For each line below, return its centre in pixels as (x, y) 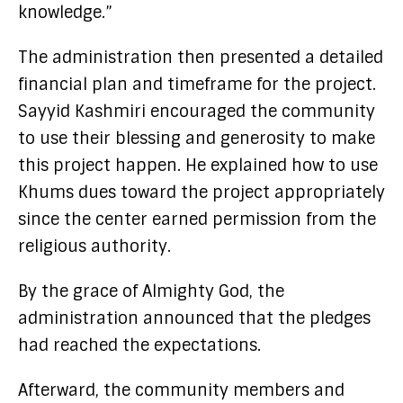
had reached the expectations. (142, 345)
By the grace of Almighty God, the (151, 291)
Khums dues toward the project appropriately (201, 192)
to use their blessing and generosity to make (197, 138)
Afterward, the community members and (181, 390)
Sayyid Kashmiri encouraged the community (197, 111)
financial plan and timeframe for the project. (197, 84)
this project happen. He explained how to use (198, 165)
